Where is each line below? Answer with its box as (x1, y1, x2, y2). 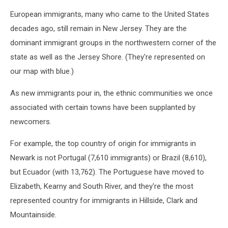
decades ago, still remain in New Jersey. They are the (10, 23, 187, 33)
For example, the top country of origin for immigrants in (10, 138, 196, 148)
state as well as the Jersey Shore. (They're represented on (10, 52, 205, 62)
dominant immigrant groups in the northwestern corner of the (10, 38, 216, 47)
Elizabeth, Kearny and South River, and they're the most (10, 181, 193, 191)
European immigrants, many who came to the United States (10, 9, 209, 19)
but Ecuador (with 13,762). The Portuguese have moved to (10, 167, 204, 177)
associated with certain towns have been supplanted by (10, 102, 195, 112)
